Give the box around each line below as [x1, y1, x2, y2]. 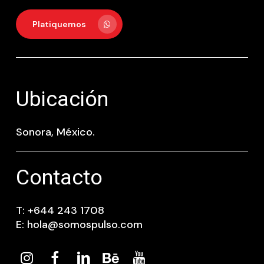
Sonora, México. [15, 124, 95, 139]
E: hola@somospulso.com [15, 217, 143, 232]
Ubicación [15, 86, 108, 111]
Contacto [15, 165, 103, 190]
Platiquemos [32, 19, 86, 30]
